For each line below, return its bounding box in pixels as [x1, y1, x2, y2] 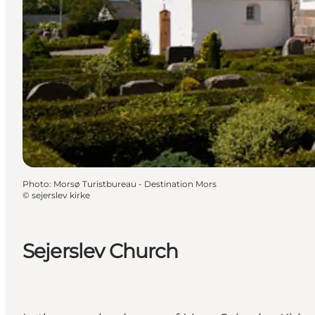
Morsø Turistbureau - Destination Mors [53, 178, 217, 189]
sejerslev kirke [32, 189, 90, 200]
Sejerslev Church [22, 238, 179, 263]
